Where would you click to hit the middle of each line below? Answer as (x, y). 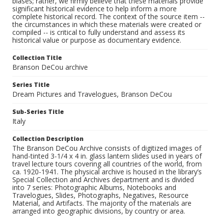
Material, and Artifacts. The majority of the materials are (102, 203)
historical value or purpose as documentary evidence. (97, 40)
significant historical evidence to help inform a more (95, 9)
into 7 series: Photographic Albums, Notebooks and (94, 188)
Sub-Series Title (38, 112)
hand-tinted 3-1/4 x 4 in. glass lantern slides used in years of (107, 156)
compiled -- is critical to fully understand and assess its (99, 32)
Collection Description (48, 139)
